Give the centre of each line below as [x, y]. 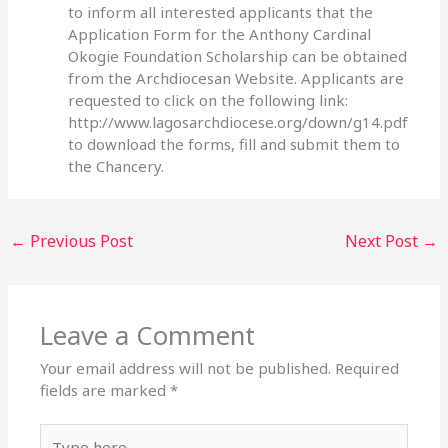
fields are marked [105, 390]
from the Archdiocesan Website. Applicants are [236, 77]
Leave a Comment [148, 336]
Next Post [383, 240]
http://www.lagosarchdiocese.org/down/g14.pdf [240, 121]
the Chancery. [118, 165]
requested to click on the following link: [208, 99]
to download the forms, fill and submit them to [234, 143]
